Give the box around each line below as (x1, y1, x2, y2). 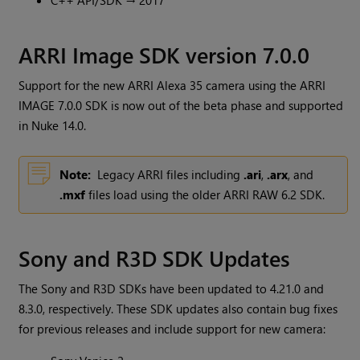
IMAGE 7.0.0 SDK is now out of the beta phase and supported (18, 97, 344, 114)
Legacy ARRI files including (97, 166, 244, 183)
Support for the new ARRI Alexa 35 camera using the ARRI (18, 77, 326, 94)
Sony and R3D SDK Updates (18, 243, 291, 273)
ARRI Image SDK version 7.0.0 (18, 39, 310, 70)
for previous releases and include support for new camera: (18, 321, 326, 337)
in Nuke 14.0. (18, 117, 87, 134)
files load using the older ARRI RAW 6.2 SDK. (85, 186, 325, 203)
